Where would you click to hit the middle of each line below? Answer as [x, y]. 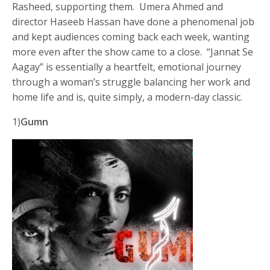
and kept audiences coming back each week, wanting [131, 36]
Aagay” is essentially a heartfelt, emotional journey [127, 67]
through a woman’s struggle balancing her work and [131, 82]
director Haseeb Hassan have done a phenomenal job [133, 21]
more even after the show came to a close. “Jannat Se [133, 52]
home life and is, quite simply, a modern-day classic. [127, 97]
